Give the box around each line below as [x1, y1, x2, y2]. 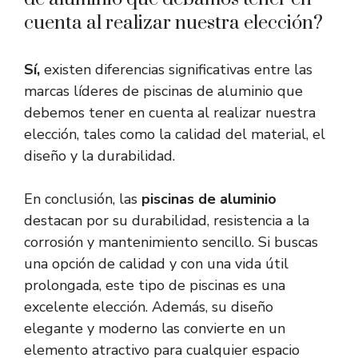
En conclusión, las [24, 189, 141, 209]
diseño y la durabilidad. [24, 146, 175, 166]
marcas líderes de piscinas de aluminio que [24, 82, 303, 101]
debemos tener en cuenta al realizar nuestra [24, 103, 316, 123]
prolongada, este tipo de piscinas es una [24, 276, 285, 296]
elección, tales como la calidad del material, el [24, 125, 325, 145]
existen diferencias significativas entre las [40, 60, 312, 80]
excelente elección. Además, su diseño [24, 297, 273, 317]
